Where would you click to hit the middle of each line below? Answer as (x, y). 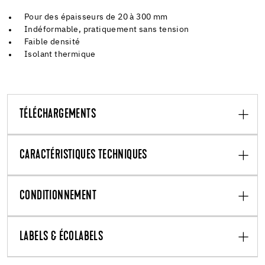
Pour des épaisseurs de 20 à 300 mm (96, 17)
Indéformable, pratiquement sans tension (107, 29)
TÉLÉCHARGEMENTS (58, 114)
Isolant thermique (60, 54)
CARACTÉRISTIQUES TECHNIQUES (83, 155)
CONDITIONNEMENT (58, 196)
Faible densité (52, 42)
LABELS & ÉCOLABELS (62, 237)
